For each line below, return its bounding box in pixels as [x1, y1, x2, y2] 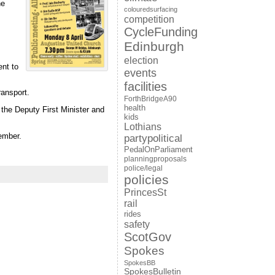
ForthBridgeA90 [123, 95, 177, 103]
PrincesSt [123, 187, 166, 198]
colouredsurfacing [123, 6, 177, 13]
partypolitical [123, 133, 182, 144]
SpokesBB [123, 259, 155, 266]
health [123, 103, 145, 112]
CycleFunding [123, 25, 198, 39]
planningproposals [123, 155, 187, 163]
